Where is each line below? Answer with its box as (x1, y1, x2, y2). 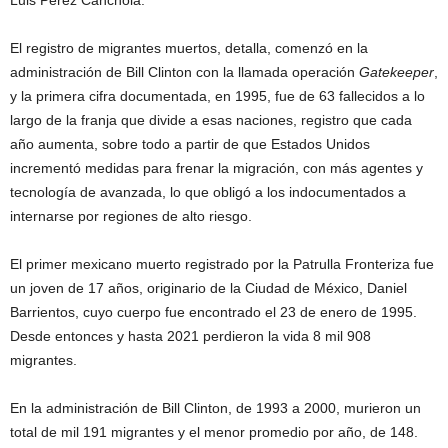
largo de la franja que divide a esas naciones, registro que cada (10, 111, 412, 128)
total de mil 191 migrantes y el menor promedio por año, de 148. (10, 423, 418, 440)
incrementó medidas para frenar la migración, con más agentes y (10, 159, 423, 176)
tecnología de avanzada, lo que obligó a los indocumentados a (10, 183, 406, 200)
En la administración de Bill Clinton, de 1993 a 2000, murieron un (10, 399, 421, 416)
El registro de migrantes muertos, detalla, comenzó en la (10, 39, 368, 56)
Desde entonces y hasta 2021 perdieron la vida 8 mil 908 (10, 327, 371, 344)
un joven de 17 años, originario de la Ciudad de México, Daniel (10, 279, 407, 296)
